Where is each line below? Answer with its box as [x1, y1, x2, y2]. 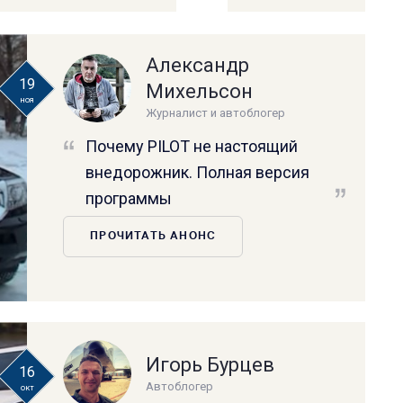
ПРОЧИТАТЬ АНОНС [90, 231, 217, 243]
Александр [146, 54, 250, 77]
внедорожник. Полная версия [85, 163, 310, 183]
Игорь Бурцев [146, 353, 275, 376]
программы [85, 189, 173, 209]
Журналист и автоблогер [146, 106, 286, 121]
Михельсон [146, 80, 254, 103]
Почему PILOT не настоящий [85, 137, 299, 157]
